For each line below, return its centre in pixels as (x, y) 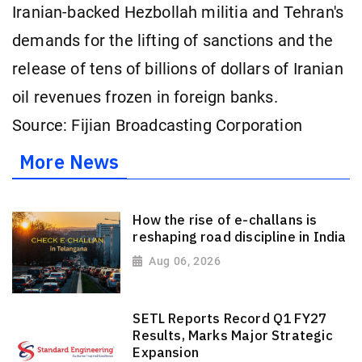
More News (69, 162)
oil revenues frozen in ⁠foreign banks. (145, 97)
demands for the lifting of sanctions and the (173, 40)
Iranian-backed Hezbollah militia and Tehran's (178, 12)
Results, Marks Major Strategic (233, 336)
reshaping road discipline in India (240, 236)
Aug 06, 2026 (185, 261)
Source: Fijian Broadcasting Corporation (158, 125)
